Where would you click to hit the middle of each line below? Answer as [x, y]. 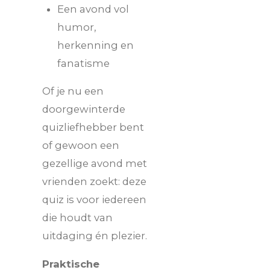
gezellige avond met [95, 164]
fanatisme [83, 63]
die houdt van [77, 218]
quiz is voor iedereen [94, 200]
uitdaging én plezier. [95, 236]
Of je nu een [73, 91]
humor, [77, 27]
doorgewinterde [84, 109]
